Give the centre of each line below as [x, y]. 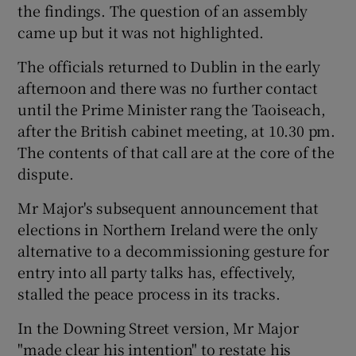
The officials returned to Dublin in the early [169, 66]
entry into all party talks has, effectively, [157, 272]
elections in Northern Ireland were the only [168, 229]
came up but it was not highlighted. [141, 32]
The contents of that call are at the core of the [176, 152]
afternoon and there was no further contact [168, 87]
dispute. [46, 173]
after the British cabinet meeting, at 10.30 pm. [177, 130]
